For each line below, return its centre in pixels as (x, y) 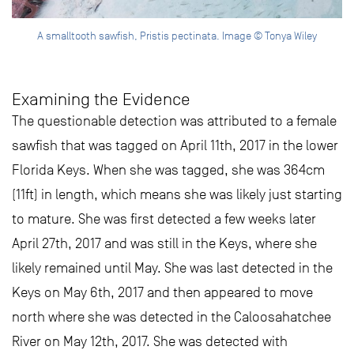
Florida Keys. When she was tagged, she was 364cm (168, 170)
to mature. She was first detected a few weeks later (164, 219)
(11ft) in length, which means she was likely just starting (177, 195)
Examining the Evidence (101, 100)
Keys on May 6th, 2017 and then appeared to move (162, 293)
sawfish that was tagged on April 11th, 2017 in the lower (175, 146)
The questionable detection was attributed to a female (174, 121)
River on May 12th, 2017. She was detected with (150, 342)
